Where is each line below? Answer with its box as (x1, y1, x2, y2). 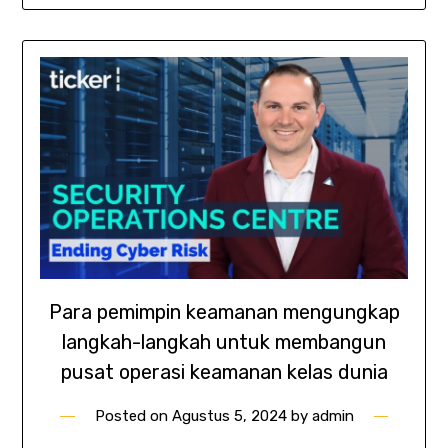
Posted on (94, 406, 172, 425)
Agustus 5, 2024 (171, 406, 287, 425)
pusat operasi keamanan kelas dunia (60, 359, 388, 384)
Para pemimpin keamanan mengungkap (48, 299, 400, 324)
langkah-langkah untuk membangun (62, 329, 386, 354)
